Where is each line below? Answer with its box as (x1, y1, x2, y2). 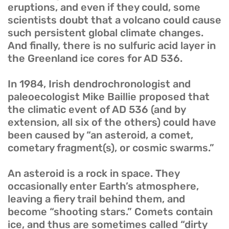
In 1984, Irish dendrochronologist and (8, 78, 191, 90)
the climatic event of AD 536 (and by (8, 103, 186, 116)
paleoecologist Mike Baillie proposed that (8, 90, 210, 103)
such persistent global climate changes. (8, 27, 203, 39)
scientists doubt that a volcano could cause (8, 14, 221, 27)
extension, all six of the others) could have (8, 116, 216, 129)
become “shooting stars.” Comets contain (8, 205, 213, 218)
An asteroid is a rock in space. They (8, 167, 179, 180)
